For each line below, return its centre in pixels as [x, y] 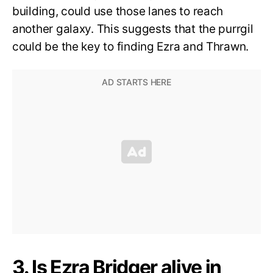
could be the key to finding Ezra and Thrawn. [131, 46]
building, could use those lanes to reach [118, 11]
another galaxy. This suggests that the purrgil [133, 29]
